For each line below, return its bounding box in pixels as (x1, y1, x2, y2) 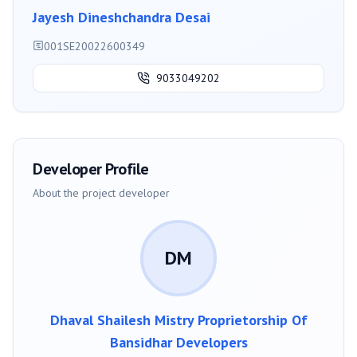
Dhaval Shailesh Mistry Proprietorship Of (49, 311, 308, 330)
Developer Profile (33, 159, 149, 180)
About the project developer (33, 186, 170, 201)
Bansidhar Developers (109, 333, 248, 352)
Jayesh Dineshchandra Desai (33, 8, 210, 27)
